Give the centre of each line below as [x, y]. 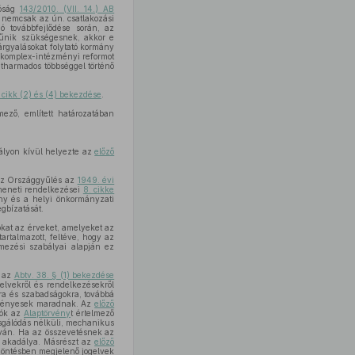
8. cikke [99, 189]
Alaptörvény [47, 313]
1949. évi [96, 180]
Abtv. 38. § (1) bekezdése [64, 275]
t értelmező [93, 313]
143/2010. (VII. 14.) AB [67, 9]
